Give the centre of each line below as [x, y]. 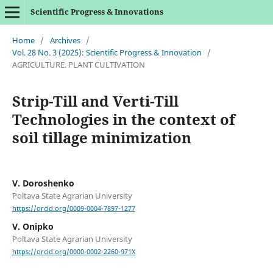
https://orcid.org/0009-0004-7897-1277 [73, 209]
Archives [65, 40]
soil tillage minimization [101, 137]
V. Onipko [33, 227]
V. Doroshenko [43, 183]
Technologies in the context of [123, 119]
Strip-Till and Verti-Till [95, 101]
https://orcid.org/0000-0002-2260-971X [73, 252]
